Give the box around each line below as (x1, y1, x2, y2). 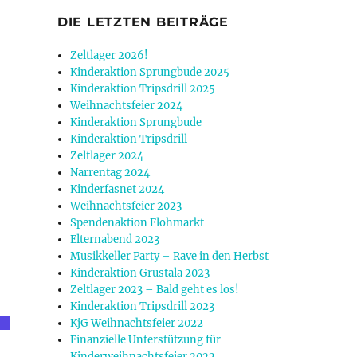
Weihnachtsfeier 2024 (70, 99, 183, 113)
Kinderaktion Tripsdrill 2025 (70, 82, 216, 96)
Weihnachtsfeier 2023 (70, 199, 182, 214)
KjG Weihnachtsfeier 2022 (70, 316, 204, 331)
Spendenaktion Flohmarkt (70, 216, 205, 230)
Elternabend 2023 (70, 233, 160, 247)
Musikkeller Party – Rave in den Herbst (70, 249, 269, 264)
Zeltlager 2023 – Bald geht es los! (70, 283, 240, 297)
